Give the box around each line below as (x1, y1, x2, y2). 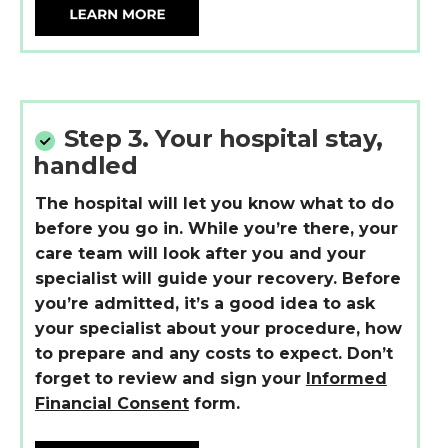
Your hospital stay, (155, 124, 383, 154)
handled (33, 150, 138, 180)
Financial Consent (34, 393, 189, 413)
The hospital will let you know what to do (34, 193, 394, 213)
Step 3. (57, 124, 156, 154)
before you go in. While (34, 218, 244, 238)
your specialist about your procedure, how (34, 318, 402, 338)
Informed (305, 368, 387, 388)
